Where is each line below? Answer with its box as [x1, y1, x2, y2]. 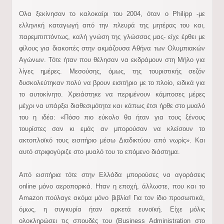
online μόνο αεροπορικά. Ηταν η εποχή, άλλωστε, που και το [18, 182, 205, 190]
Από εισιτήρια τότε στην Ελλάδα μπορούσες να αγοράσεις [18, 171, 205, 178]
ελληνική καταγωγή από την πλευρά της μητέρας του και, [18, 21, 205, 29]
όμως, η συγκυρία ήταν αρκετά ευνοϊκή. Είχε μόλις [18, 205, 205, 213]
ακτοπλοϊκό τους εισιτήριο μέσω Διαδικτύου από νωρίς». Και [18, 136, 205, 144]
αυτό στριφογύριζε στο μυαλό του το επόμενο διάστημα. [18, 148, 180, 155]
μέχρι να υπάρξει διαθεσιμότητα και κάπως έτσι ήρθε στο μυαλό [18, 102, 205, 109]
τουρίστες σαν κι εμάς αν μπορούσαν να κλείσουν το [18, 125, 205, 132]
